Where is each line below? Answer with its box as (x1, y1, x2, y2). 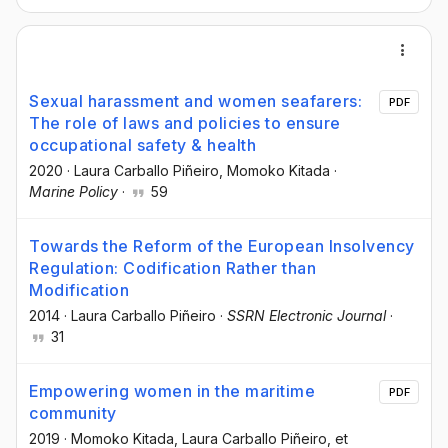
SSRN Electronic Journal (227, 307, 386, 325)
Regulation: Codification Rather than (29, 258, 316, 279)
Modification (29, 280, 129, 301)
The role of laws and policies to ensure (29, 113, 341, 133)
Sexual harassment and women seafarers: (29, 91, 362, 111)
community (29, 403, 117, 424)
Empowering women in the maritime (29, 381, 315, 402)
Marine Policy (29, 183, 118, 200)
